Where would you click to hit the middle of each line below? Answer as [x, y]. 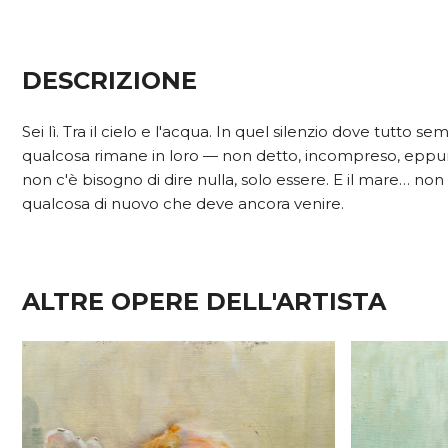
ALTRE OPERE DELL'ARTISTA [204, 301]
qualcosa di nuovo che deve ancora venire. [183, 203]
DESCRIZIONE [109, 80]
